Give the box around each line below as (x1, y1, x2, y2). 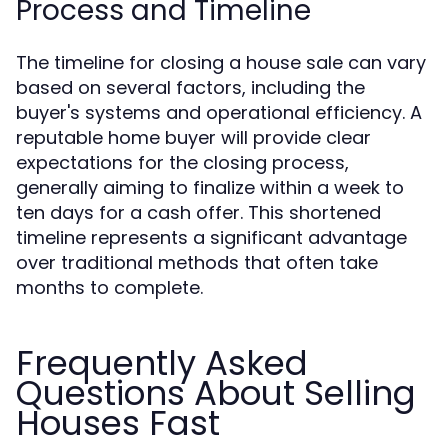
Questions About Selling (16, 369, 416, 417)
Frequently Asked (16, 339, 308, 387)
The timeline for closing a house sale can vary (16, 50, 426, 75)
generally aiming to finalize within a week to (16, 175, 404, 200)
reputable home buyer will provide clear (16, 125, 371, 150)
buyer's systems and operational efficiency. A (16, 100, 422, 125)
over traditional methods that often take (16, 250, 378, 275)
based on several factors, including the (16, 75, 365, 100)
